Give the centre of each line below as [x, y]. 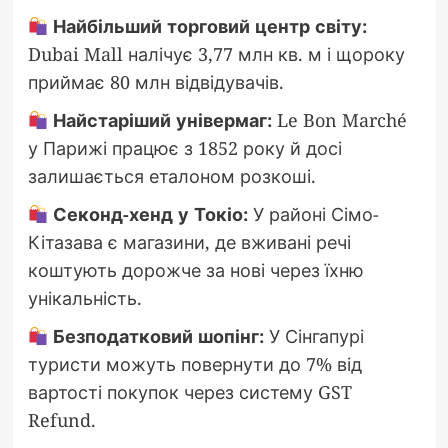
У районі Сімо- [313, 214]
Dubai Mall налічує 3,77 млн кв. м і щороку [216, 54]
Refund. [61, 420]
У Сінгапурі [314, 336]
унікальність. [84, 298]
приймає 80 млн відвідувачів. [155, 82]
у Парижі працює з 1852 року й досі [184, 148]
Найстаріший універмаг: [160, 120]
